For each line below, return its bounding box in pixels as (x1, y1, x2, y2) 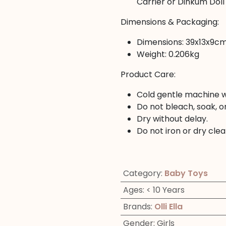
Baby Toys (164, 167, 208, 179)
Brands (123, 201, 151, 212)
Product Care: (121, 69, 176, 80)
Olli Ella (154, 201, 183, 212)
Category (123, 167, 161, 179)
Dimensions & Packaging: (121, 16, 219, 28)
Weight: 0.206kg (137, 48, 199, 60)
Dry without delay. (137, 113, 208, 125)
